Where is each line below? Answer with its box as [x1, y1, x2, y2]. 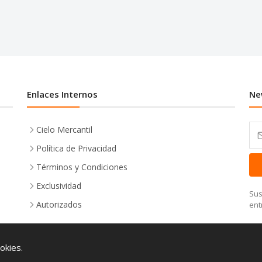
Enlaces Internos [27, 88, 98, 100]
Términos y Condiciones [36, 161, 127, 173]
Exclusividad [36, 180, 81, 191]
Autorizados [36, 198, 82, 210]
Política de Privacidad [36, 142, 116, 154]
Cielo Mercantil [36, 123, 92, 135]
